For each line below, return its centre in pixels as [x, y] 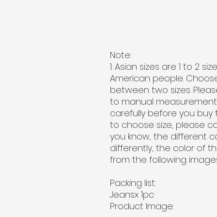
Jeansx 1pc [132, 194]
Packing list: [133, 183]
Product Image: [142, 206]
